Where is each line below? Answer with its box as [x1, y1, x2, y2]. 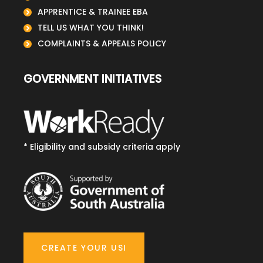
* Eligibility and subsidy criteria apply [23, 140, 180, 153]
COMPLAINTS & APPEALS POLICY [38, 38, 166, 49]
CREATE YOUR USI [41, 242, 127, 254]
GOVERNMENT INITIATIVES [23, 71, 161, 87]
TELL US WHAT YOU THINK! [38, 22, 144, 33]
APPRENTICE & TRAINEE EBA [38, 6, 148, 18]
